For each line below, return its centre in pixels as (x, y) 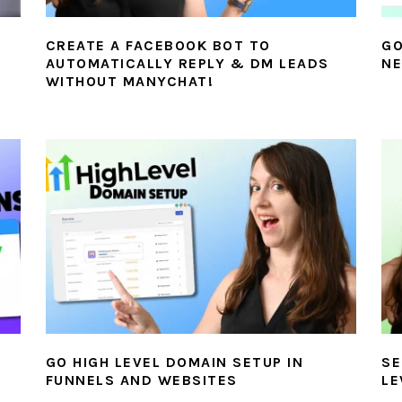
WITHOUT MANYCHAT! (130, 82)
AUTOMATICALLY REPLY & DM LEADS (187, 64)
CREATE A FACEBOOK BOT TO (158, 46)
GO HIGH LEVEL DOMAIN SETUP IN (175, 363)
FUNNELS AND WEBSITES (141, 380)
